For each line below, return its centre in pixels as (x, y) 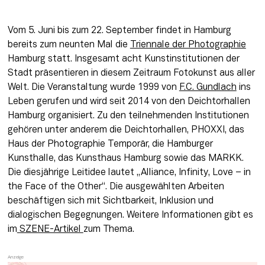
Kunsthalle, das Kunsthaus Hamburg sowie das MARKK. (125, 158)
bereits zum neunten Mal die (69, 45)
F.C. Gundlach (208, 87)
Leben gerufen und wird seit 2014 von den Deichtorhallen (129, 101)
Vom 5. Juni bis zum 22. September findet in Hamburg (119, 30)
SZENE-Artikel (50, 229)
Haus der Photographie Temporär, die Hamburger (110, 144)
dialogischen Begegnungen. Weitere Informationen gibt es (130, 215)
